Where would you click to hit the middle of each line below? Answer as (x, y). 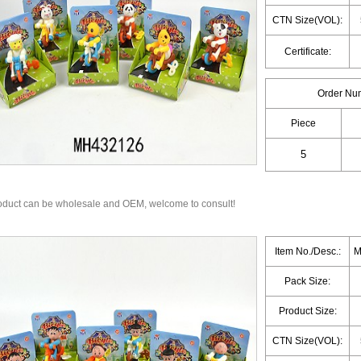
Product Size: (307, 311)
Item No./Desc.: (307, 251)
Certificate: (307, 52)
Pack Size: (307, 281)
